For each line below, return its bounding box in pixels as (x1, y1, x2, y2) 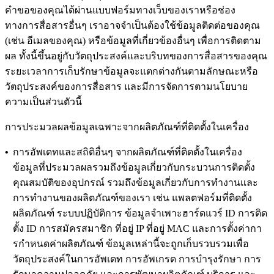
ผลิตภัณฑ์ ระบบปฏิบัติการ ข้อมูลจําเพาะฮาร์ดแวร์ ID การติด (13, 208, 267, 219)
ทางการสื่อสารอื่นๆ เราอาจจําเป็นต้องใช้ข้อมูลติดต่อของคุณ (5, 20, 260, 31)
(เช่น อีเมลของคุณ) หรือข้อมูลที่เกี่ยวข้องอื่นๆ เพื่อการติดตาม (5, 35, 261, 46)
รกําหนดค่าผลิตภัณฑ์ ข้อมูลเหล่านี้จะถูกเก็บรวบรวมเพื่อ (13, 239, 249, 250)
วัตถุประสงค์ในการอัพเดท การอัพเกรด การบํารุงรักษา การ (13, 254, 261, 265)
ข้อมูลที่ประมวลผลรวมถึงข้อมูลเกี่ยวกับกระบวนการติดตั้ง (13, 162, 255, 173)
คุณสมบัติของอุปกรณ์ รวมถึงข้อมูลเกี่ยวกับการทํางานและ (13, 177, 258, 188)
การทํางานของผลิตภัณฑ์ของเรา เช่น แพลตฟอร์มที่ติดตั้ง (13, 193, 252, 204)
